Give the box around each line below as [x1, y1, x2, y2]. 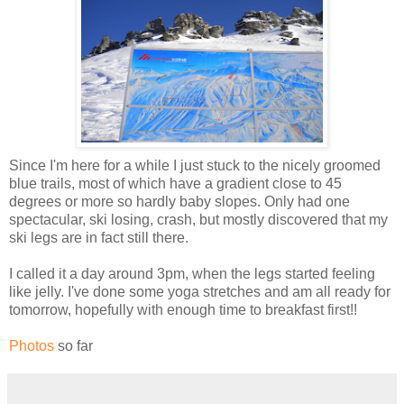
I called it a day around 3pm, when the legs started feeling [9, 265, 375, 281]
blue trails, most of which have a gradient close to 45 [9, 175, 342, 191]
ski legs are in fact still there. [9, 229, 188, 245]
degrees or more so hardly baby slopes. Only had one [9, 193, 350, 209]
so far [54, 337, 93, 353]
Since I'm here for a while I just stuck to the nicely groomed [9, 157, 381, 173]
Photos [9, 337, 54, 353]
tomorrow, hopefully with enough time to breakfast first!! [9, 301, 357, 317]
